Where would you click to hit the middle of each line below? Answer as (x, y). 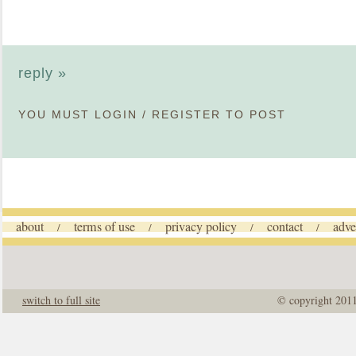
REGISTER (186, 115)
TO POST (253, 115)
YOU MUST (56, 115)
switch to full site (61, 300)
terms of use (104, 227)
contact (285, 227)
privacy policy (201, 227)
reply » (43, 74)
